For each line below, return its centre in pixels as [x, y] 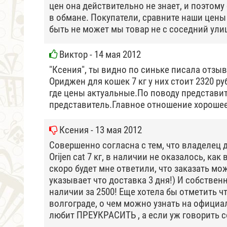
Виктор [73, 54]
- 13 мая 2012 [115, 130]
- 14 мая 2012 [114, 54]
